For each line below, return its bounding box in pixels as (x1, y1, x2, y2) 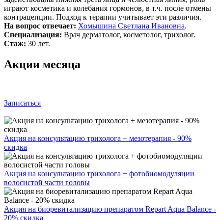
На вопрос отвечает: (4, 21, 78, 30)
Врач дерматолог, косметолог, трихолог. (62, 30, 195, 39)
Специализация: (4, 30, 62, 39)
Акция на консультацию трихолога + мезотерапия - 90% (4, 134, 192, 142)
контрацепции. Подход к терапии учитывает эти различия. (4, 12, 201, 21)
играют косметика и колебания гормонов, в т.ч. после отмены (4, 3, 211, 12)
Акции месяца (4, 57, 81, 71)
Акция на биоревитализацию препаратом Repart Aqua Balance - (4, 204, 216, 213)
